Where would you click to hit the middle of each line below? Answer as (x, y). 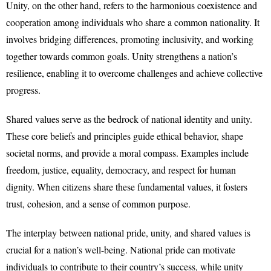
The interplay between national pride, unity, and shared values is (128, 233)
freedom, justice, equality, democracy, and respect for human (121, 170)
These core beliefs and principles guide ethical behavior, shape (125, 136)
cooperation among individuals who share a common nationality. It (133, 22)
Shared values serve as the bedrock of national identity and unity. (129, 119)
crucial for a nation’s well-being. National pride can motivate (121, 250)
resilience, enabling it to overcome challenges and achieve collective (134, 73)
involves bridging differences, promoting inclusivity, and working (130, 39)
